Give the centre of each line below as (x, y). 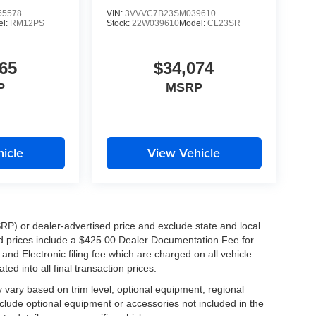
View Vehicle (184, 153)
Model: (193, 23)
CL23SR (224, 23)
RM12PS (28, 23)
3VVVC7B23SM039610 (170, 13)
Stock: (119, 23)
